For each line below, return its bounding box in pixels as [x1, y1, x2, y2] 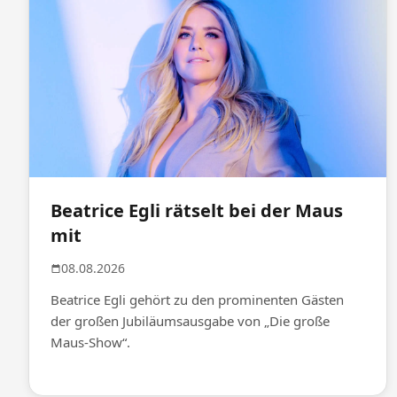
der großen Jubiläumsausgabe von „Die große [51, 312, 330, 331]
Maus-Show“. [51, 333, 130, 352]
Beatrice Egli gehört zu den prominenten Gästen [51, 291, 344, 309]
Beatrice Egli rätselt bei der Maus [51, 198, 343, 223]
